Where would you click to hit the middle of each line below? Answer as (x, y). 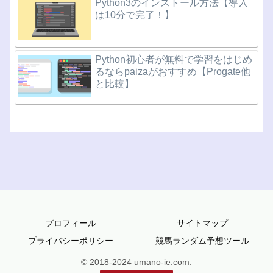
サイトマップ (202, 223)
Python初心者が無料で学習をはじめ (174, 60)
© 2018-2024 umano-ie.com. (136, 262)
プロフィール (71, 223)
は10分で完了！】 (135, 15)
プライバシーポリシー (71, 240)
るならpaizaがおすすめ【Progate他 (173, 72)
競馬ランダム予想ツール (202, 240)
